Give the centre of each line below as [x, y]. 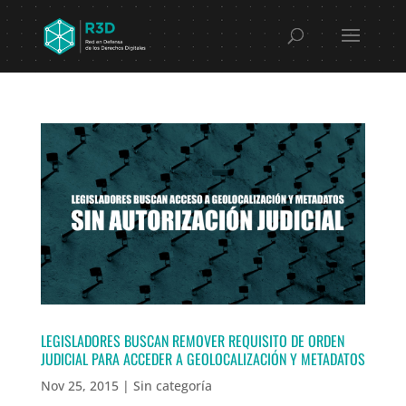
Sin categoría [172, 385]
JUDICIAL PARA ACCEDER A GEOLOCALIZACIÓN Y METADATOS [203, 358]
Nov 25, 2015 [79, 385]
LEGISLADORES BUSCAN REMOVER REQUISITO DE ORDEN [192, 340]
